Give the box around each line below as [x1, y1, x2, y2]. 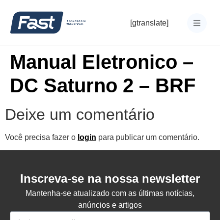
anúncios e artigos [78, 201, 142, 210]
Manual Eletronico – [10, 51, 193, 73]
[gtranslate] [130, 18, 168, 27]
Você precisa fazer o [5, 133, 78, 141]
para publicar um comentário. [96, 133, 199, 141]
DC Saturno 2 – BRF [10, 75, 195, 96]
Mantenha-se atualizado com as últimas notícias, [26, 189, 194, 198]
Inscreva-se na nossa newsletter [20, 172, 200, 186]
